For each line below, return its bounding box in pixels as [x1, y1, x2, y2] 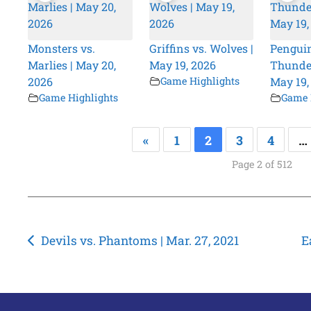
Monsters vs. [28, 41, 96, 56]
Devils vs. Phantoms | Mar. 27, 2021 [40, 233, 239, 249]
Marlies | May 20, [28, 58, 117, 73]
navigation [27, 253, 121, 277]
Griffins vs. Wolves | [149, 41, 253, 56]
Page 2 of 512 [231, 158, 292, 171]
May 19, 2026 [149, 58, 216, 73]
